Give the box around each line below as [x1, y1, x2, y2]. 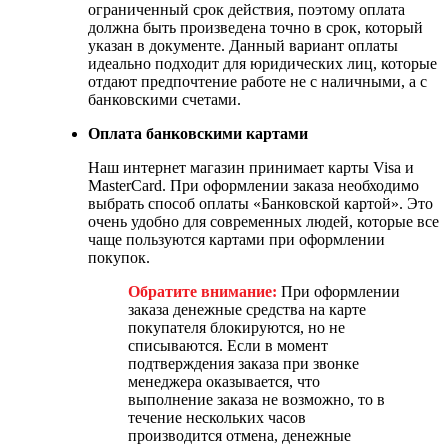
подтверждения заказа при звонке [128, 354, 359, 372]
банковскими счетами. [88, 90, 241, 108]
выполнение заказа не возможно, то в [128, 390, 385, 408]
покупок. [88, 248, 150, 266]
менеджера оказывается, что [128, 372, 320, 390]
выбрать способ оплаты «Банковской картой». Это [88, 194, 433, 212]
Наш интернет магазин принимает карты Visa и [88, 158, 414, 176]
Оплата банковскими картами [88, 124, 308, 142]
